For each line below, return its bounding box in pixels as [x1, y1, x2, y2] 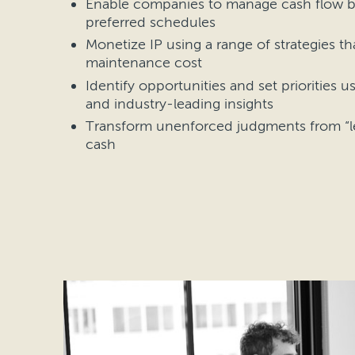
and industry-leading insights [86, 94, 277, 113]
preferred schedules [86, 13, 219, 32]
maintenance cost [86, 54, 202, 72]
